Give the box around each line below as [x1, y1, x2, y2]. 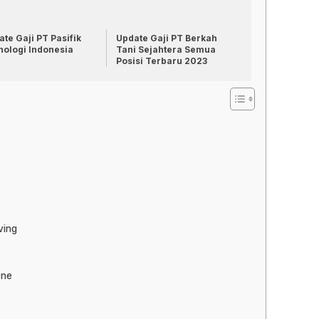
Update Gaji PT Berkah [116, 33, 217, 43]
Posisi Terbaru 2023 [116, 56, 207, 66]
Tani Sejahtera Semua [116, 44, 216, 55]
